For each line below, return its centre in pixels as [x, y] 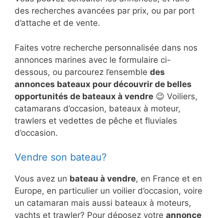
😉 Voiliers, [175, 96]
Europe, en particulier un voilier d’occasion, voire [109, 191]
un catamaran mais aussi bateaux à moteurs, [103, 203]
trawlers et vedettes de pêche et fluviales [96, 120]
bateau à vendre [103, 179]
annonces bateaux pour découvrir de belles [103, 84]
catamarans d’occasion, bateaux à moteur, [98, 108]
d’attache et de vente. [57, 23]
